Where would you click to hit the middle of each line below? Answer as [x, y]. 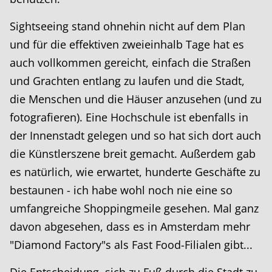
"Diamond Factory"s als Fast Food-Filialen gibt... [131, 245]
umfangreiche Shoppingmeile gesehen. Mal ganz [134, 209]
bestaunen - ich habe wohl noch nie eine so [121, 190]
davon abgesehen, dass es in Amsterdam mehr [130, 227]
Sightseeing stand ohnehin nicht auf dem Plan [127, 26]
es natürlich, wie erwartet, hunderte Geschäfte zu [135, 172]
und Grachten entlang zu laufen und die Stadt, [127, 81]
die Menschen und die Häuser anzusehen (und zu [136, 99]
